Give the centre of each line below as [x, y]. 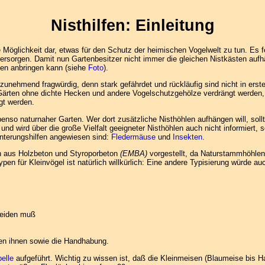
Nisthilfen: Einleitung [132, 25]
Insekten [188, 137]
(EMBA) [134, 153]
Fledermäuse [133, 137]
